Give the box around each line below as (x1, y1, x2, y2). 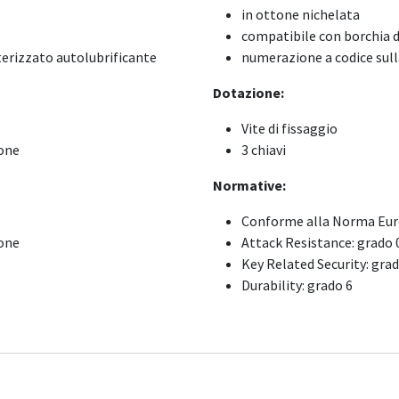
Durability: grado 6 (241, 276, 353, 294)
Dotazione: (213, 84, 284, 102)
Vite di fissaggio (241, 119, 338, 137)
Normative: (213, 176, 286, 194)
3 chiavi (241, 141, 286, 159)
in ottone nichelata (241, 5, 360, 23)
